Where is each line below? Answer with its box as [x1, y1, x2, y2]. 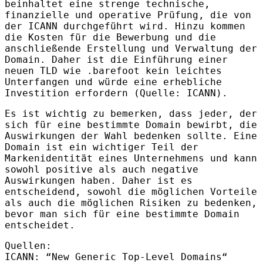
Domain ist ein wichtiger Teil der [5, 141, 198, 153]
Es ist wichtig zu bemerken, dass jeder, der [5, 108, 257, 120]
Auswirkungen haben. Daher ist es [5, 175, 193, 187]
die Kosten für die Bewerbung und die [5, 32, 216, 43]
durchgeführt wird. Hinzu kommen [58, 21, 245, 32]
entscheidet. [5, 220, 75, 231]
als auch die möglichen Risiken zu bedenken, [5, 197, 257, 209]
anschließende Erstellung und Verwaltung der [5, 43, 257, 55]
